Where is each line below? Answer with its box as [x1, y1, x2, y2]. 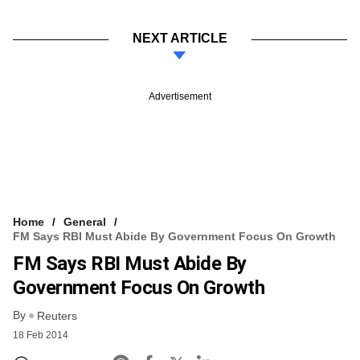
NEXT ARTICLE [133, 31, 227, 45]
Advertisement [149, 90, 211, 102]
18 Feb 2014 [13, 329, 68, 342]
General [63, 215, 106, 228]
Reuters [37, 309, 77, 323]
